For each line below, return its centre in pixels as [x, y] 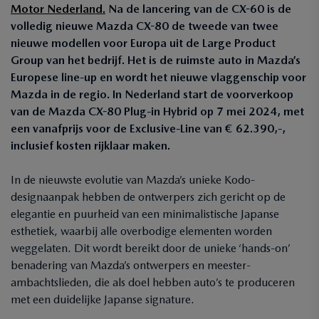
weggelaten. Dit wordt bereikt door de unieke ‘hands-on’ [150, 248]
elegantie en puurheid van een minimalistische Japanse [145, 214]
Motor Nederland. [58, 9]
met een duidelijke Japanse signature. [103, 299]
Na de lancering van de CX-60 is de [200, 9]
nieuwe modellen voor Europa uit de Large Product [143, 43]
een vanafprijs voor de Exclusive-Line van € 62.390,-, [148, 129]
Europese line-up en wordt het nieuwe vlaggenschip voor [158, 77]
